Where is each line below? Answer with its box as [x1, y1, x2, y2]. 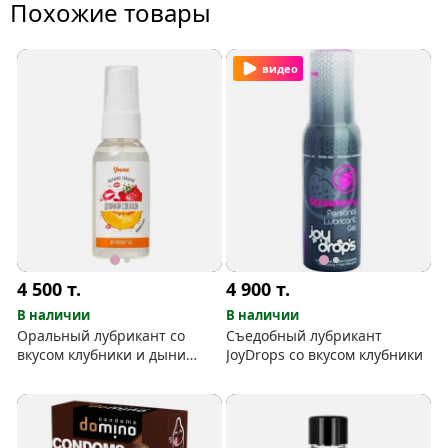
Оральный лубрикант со [17, 326, 186, 346]
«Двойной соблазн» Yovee [17, 364, 194, 384]
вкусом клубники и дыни [17, 345, 187, 365]
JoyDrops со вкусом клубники [226, 345, 424, 365]
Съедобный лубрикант [226, 326, 383, 346]
